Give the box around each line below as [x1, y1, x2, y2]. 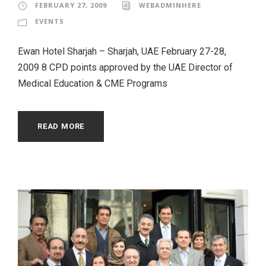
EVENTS [35, 16, 64, 26]
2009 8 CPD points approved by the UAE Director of [18, 61, 233, 73]
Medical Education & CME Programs [18, 77, 167, 89]
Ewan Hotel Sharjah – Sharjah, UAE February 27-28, [18, 45, 226, 57]
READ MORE [37, 121, 85, 131]
